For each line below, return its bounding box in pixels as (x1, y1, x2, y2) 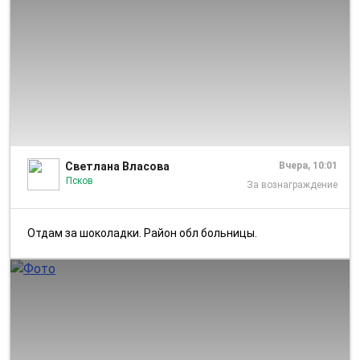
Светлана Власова (65, 159, 170, 173)
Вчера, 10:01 (279, 159, 337, 171)
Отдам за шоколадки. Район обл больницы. (35, 226, 257, 239)
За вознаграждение (247, 178, 337, 190)
